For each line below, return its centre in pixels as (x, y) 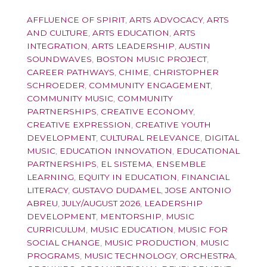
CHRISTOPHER (186, 72)
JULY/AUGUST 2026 (101, 203)
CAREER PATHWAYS (71, 72)
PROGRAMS (53, 255)
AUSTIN (195, 46)
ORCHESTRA (207, 255)
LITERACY (47, 190)
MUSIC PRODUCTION (150, 242)
